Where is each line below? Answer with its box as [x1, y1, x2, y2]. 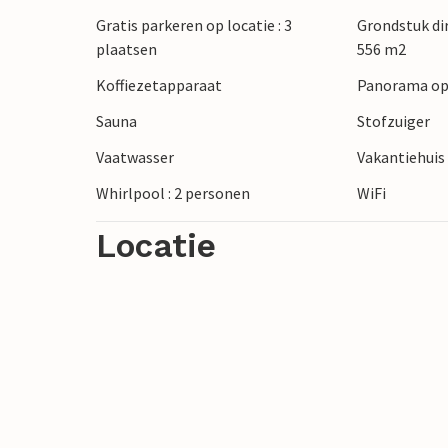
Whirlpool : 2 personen [96, 183, 250, 204]
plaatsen [96, 39, 157, 60]
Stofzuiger [357, 111, 431, 132]
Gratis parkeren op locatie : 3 [96, 15, 292, 36]
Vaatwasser [96, 147, 174, 168]
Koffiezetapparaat [96, 75, 222, 96]
